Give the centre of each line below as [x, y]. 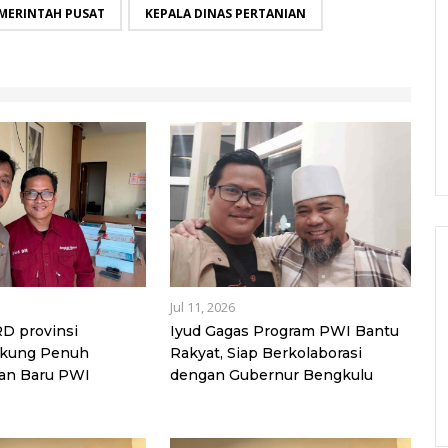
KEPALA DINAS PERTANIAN [225, 13]
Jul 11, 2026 [202, 307]
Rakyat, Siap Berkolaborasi [265, 353]
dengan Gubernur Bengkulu [271, 375]
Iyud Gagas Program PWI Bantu [284, 331]
